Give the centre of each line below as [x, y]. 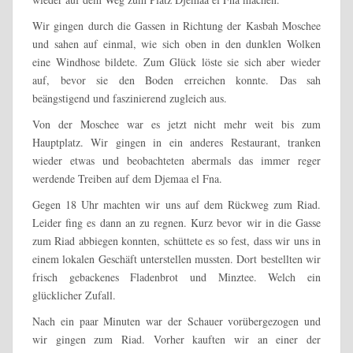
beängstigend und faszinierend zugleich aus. [130, 98]
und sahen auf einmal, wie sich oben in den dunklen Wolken [176, 43]
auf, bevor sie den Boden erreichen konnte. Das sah [176, 80]
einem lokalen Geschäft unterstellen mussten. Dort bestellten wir [176, 258]
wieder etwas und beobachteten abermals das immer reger [176, 160]
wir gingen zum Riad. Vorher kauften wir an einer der [176, 339]
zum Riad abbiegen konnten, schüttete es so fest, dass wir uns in [176, 240]
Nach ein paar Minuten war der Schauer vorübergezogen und [176, 321]
